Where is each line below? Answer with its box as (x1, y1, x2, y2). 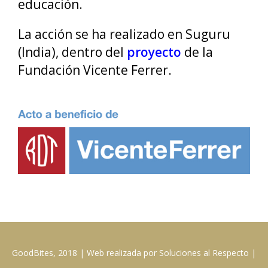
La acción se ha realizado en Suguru (18, 25, 230, 42)
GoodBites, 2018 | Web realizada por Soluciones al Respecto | (12, 246, 256, 258)
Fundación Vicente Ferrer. (18, 61, 172, 78)
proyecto (127, 43, 181, 60)
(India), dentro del (18, 43, 127, 60)
